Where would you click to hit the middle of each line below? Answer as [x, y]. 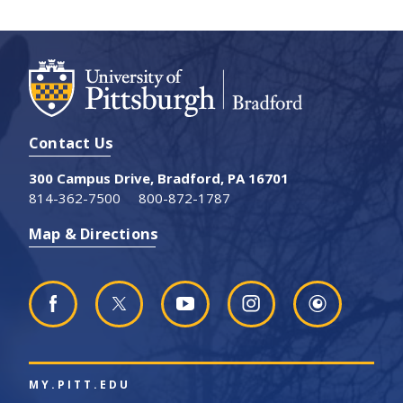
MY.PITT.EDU [80, 385]
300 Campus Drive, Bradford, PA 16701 [159, 178]
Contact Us [71, 143]
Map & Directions [94, 233]
